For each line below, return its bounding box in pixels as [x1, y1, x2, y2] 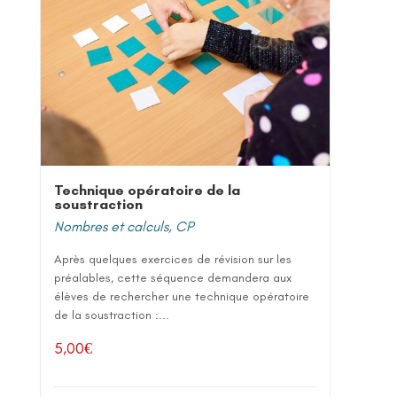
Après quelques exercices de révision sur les [54, 251, 292, 267]
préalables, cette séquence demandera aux [54, 269, 292, 285]
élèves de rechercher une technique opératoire [54, 288, 309, 304]
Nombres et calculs [54, 217, 168, 235]
